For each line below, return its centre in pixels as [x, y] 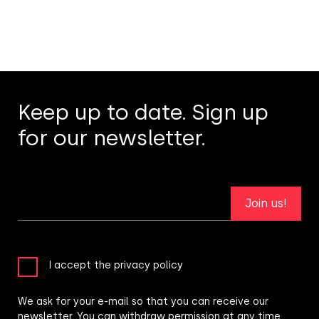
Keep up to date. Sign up [143, 113]
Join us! [266, 204]
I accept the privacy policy [116, 266]
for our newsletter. [112, 138]
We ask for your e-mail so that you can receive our [143, 302]
